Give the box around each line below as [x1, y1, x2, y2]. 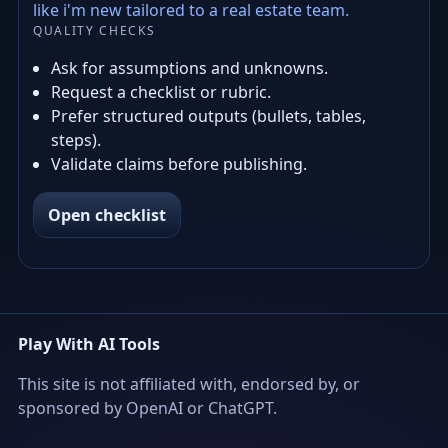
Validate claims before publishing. [51, 153, 307, 175]
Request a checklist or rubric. [51, 81, 271, 103]
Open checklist [48, 204, 166, 226]
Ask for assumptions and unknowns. [51, 57, 328, 79]
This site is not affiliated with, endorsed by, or [18, 373, 360, 395]
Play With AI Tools [18, 333, 160, 355]
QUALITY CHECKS [33, 22, 156, 39]
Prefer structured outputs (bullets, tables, [51, 105, 366, 127]
